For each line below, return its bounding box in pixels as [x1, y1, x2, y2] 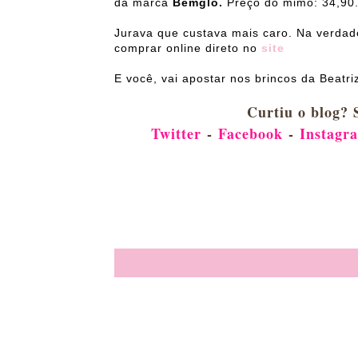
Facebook [212, 123, 288, 145]
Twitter [150, 123, 201, 145]
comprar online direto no [114, 42, 257, 55]
